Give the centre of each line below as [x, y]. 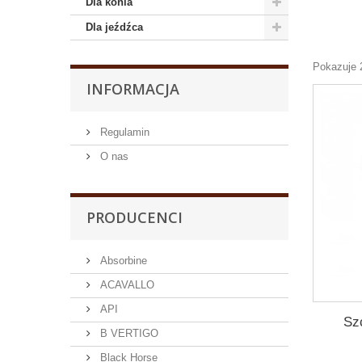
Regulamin [123, 132]
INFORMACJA [133, 88]
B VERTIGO [128, 333]
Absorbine [122, 260]
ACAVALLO [126, 284]
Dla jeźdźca [114, 27]
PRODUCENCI [135, 217]
